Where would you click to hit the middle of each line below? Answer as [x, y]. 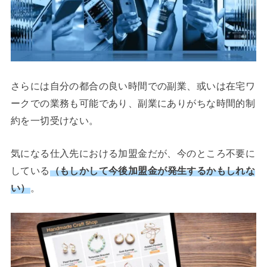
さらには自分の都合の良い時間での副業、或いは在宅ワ [133, 86]
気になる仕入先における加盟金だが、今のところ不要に [133, 153]
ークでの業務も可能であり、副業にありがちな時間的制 [133, 103]
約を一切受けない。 [55, 120]
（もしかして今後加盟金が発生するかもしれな [153, 171]
